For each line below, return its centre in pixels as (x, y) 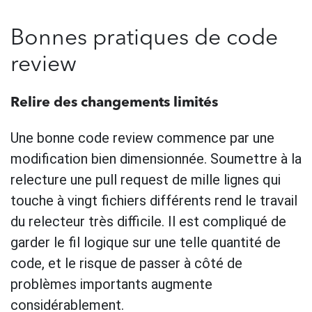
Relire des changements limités (114, 103)
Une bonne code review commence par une (142, 138)
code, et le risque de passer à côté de (126, 263)
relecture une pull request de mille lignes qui (146, 179)
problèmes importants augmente (111, 284)
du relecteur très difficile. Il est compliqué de (148, 221)
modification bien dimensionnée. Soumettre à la (156, 158)
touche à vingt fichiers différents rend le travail (154, 200)
